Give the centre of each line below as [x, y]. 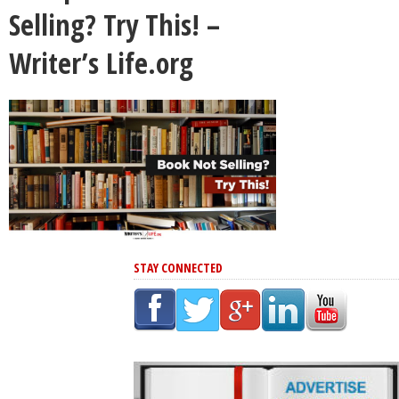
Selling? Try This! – [114, 24]
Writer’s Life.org [101, 62]
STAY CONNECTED [178, 267]
